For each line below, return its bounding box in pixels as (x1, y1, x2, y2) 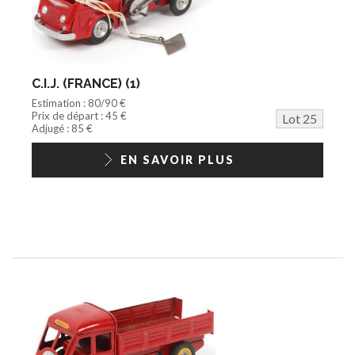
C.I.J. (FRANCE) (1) (32, 75, 140, 91)
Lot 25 (282, 110, 317, 126)
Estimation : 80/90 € (32, 96, 126, 109)
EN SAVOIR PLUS (120, 152, 235, 166)
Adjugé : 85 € (32, 121, 93, 135)
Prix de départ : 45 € (32, 109, 127, 122)
